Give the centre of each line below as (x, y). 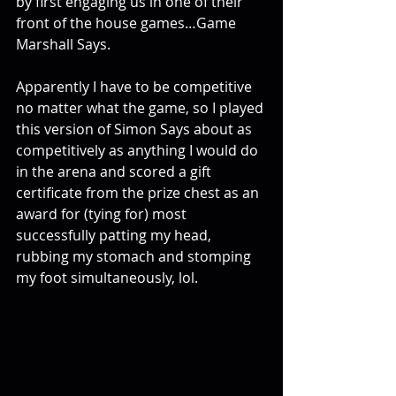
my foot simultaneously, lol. (107, 278)
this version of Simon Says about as (136, 129)
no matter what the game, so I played (141, 108)
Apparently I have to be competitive (136, 87)
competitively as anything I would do (139, 150)
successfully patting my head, (115, 235)
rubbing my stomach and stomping (135, 256)
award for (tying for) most (103, 214)
